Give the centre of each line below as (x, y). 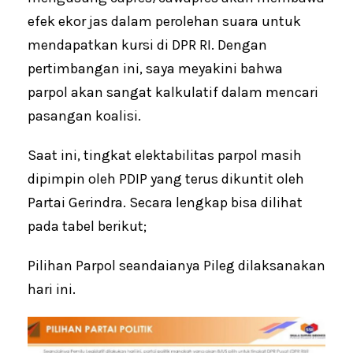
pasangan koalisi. (84, 115)
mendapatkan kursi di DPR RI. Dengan (147, 45)
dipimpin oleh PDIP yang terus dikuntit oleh (166, 178)
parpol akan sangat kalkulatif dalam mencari (173, 92)
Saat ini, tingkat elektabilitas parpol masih (165, 155)
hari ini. (52, 289)
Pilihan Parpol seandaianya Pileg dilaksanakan (176, 265)
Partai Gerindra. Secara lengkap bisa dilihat (165, 202)
